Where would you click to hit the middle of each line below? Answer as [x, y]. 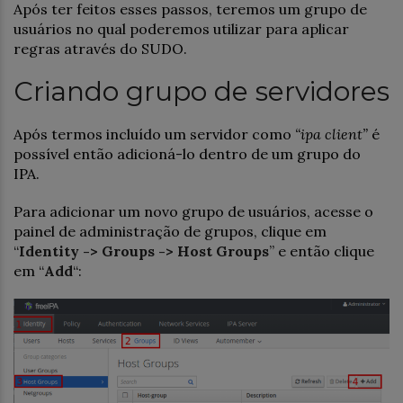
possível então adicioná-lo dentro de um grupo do [187, 153]
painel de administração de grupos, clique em [170, 231]
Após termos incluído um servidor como [154, 134]
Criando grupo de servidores [201, 91]
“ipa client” [331, 134]
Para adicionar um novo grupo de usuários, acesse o [193, 211]
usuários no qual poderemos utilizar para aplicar [181, 28]
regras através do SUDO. [100, 48]
